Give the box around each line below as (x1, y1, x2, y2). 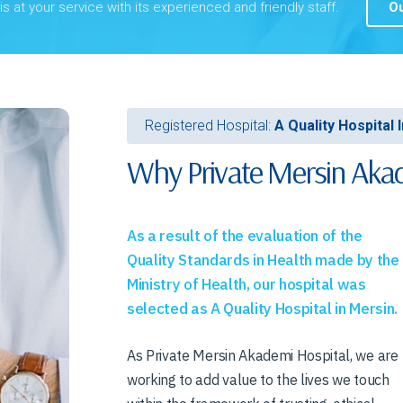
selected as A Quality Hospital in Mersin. (127, 299, 399, 319)
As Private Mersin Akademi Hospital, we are (127, 346, 399, 365)
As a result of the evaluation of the (127, 226, 363, 246)
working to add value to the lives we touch (127, 371, 390, 390)
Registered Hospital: (145, 117, 274, 135)
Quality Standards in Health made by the (127, 250, 399, 271)
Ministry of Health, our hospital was (127, 274, 366, 295)
